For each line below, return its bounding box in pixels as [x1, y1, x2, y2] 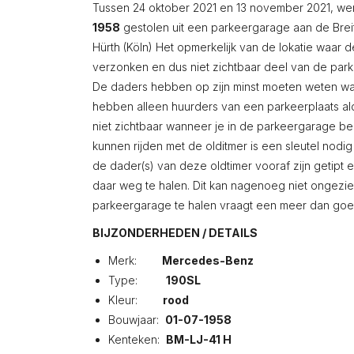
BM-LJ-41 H [166, 333, 232, 346]
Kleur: [108, 293, 163, 307]
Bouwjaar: [108, 313, 165, 326]
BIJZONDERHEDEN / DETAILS [92, 226, 258, 239]
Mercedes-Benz [162, 254, 254, 267]
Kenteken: [108, 333, 166, 346]
